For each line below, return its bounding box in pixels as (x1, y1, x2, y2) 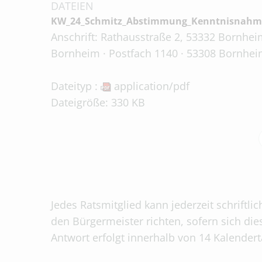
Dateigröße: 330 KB (51, 95, 145, 109)
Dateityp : (51, 79, 101, 93)
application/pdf (111, 79, 189, 93)
